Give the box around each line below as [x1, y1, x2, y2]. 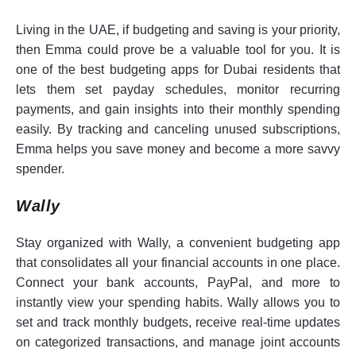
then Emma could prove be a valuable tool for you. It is [16, 42, 340, 56]
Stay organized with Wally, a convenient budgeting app [16, 235, 340, 250]
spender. [16, 161, 64, 176]
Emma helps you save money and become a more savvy [16, 141, 340, 156]
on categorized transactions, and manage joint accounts [16, 335, 340, 349]
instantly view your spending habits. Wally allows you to [16, 295, 340, 309]
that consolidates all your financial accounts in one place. [16, 255, 340, 269]
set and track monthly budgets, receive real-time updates [16, 315, 340, 329]
